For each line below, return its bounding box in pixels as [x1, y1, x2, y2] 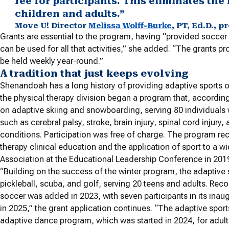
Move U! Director [15, 21, 88, 31]
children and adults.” [15, 8, 124, 20]
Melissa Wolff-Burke [88, 21, 172, 31]
